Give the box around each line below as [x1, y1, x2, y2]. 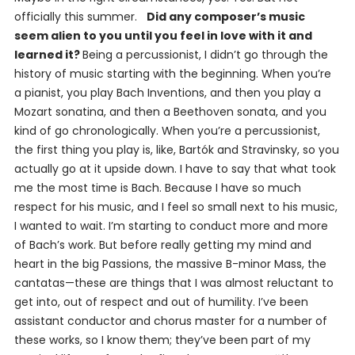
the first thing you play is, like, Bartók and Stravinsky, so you [13, 142, 339, 158]
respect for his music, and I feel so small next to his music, [13, 199, 338, 216]
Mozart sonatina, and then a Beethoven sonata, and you [13, 104, 326, 120]
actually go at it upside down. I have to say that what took [13, 161, 336, 177]
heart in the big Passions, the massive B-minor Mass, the [13, 256, 326, 273]
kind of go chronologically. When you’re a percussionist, [13, 123, 320, 139]
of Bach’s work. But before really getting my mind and [13, 237, 311, 254]
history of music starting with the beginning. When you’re [13, 66, 331, 82]
